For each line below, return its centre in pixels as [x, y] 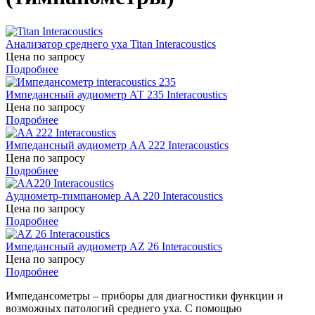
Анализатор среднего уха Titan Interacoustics [111, 44]
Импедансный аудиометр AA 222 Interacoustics [117, 145]
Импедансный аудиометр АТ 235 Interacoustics [116, 94]
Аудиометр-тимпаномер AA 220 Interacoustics [114, 195]
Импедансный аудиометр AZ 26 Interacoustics [114, 246]
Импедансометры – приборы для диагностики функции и [144, 295]
